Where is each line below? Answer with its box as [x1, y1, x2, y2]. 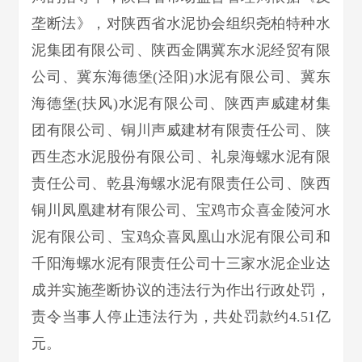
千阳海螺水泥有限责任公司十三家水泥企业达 [32, 255, 330, 271]
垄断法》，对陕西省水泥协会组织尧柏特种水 [32, 15, 330, 32]
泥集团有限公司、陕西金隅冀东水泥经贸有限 [32, 42, 330, 58]
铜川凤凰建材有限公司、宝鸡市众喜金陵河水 [32, 202, 330, 218]
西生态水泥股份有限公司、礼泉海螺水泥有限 [32, 149, 330, 165]
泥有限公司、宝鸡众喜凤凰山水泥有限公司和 [32, 229, 330, 245]
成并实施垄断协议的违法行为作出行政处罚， [32, 282, 330, 298]
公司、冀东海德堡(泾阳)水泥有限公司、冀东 [32, 69, 330, 85]
